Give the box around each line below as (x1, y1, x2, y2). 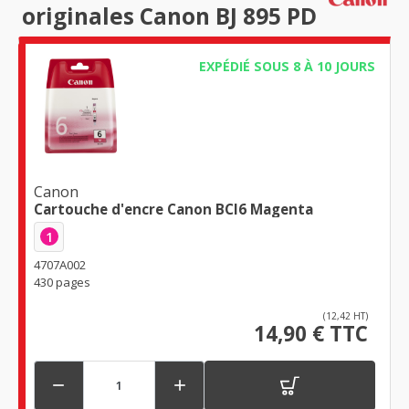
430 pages (34, 273, 90, 290)
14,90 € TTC (254, 319, 368, 348)
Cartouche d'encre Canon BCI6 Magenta (34, 199, 313, 218)
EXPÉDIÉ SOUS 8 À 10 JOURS (198, 58, 375, 76)
